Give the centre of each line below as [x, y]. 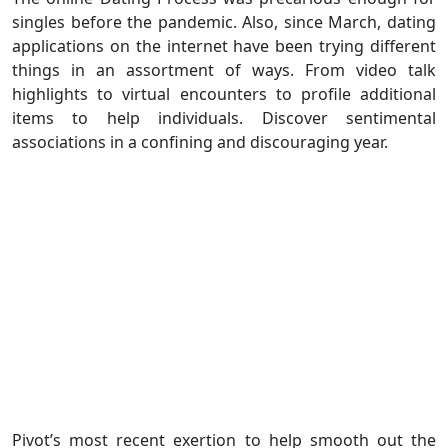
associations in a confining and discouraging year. [200, 141]
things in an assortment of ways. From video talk [224, 69]
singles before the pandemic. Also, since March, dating [224, 21]
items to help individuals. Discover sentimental [224, 117]
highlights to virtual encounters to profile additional [224, 93]
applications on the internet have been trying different [224, 45]
